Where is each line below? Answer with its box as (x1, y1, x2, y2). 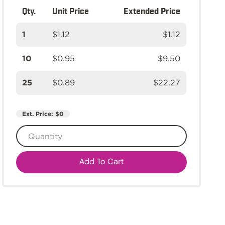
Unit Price (52, 6, 89, 16)
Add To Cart (79, 158, 124, 166)
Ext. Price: (22, 110, 55, 118)
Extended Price (124, 6, 180, 16)
